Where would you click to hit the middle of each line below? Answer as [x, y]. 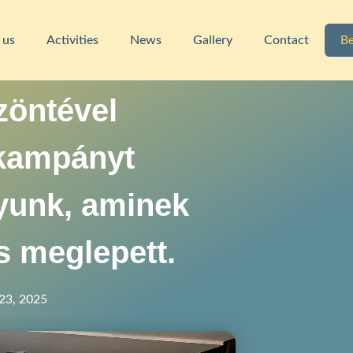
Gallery [212, 40]
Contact [286, 40]
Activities [72, 40]
